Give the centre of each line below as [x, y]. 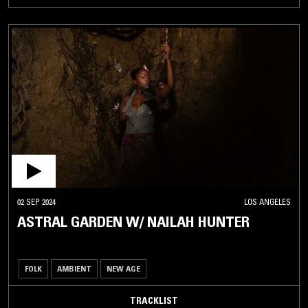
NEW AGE [123, 269]
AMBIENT [74, 269]
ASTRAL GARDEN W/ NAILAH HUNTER [133, 222]
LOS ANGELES [267, 202]
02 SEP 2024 [36, 202]
